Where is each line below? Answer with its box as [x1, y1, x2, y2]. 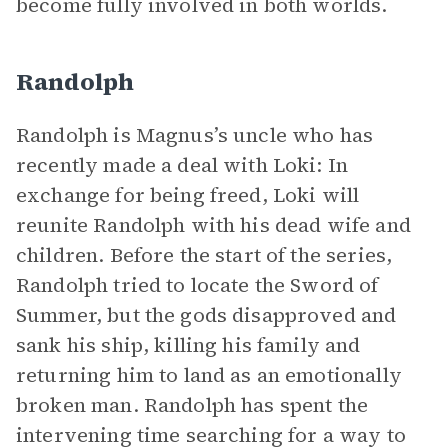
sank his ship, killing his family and [16, 331, 361, 359]
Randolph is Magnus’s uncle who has [16, 121, 374, 149]
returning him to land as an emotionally [16, 361, 402, 389]
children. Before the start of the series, [16, 241, 393, 269]
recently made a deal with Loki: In [16, 151, 349, 179]
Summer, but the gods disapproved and [16, 301, 397, 329]
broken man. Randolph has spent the [16, 391, 369, 419]
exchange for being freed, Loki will [16, 181, 360, 209]
